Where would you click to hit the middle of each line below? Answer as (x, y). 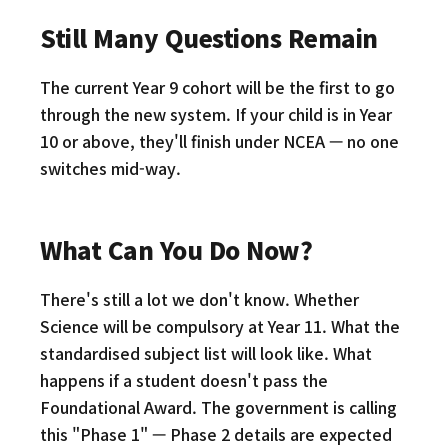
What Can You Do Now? (176, 249)
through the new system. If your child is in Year (216, 114)
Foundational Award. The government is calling (218, 407)
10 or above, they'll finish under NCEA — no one (219, 141)
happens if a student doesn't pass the (184, 380)
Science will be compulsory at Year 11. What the (220, 326)
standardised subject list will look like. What (206, 353)
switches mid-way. (110, 168)
